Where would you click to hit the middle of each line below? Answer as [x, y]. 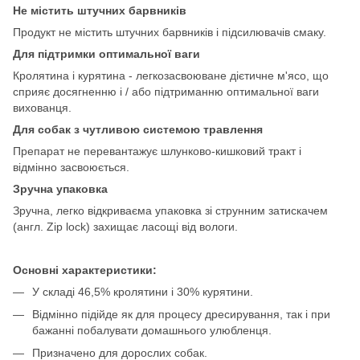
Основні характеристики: [85, 270]
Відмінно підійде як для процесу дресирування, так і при [181, 314]
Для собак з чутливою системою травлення [138, 129]
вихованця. [42, 107]
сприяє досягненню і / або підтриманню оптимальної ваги [166, 91]
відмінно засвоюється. [71, 167]
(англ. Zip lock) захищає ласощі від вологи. [125, 226]
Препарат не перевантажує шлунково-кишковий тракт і [157, 151]
